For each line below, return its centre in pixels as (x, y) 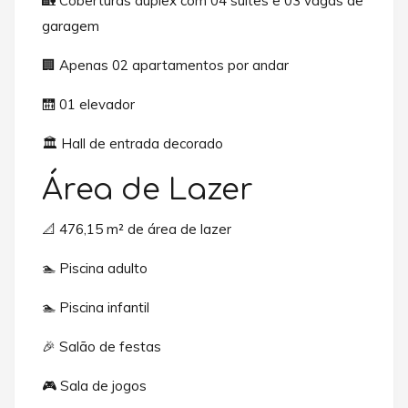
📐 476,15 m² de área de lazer (137, 229)
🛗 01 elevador (88, 104)
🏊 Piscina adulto (95, 269)
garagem (71, 25)
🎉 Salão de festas (102, 347)
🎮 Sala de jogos (94, 386)
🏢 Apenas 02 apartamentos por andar (165, 65)
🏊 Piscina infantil (96, 308)
